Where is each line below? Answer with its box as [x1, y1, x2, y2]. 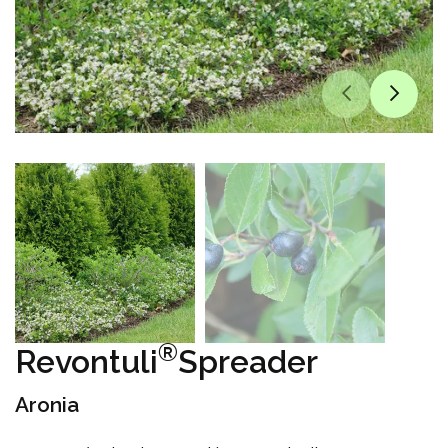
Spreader [178, 343, 318, 380]
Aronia [15, 392, 79, 417]
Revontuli [15, 343, 158, 380]
